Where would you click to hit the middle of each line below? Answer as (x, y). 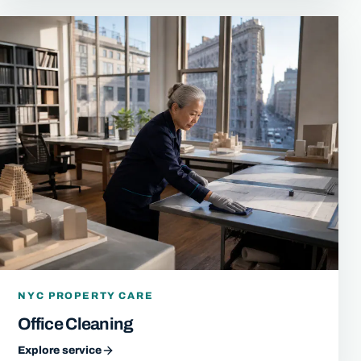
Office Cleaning (76, 324)
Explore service (60, 350)
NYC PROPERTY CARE (86, 296)
